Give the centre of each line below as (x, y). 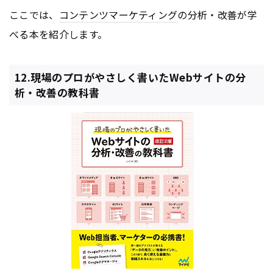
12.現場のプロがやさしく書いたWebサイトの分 (130, 77)
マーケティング (143, 14)
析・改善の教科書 (57, 93)
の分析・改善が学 (218, 14)
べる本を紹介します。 (58, 34)
